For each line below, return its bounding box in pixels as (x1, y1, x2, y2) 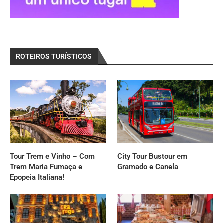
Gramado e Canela (117, 162, 179, 171)
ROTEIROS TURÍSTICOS (16, 52, 92, 60)
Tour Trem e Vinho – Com (10, 151, 95, 161)
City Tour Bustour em (117, 151, 188, 161)
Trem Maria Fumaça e (10, 162, 82, 171)
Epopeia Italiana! (10, 172, 64, 182)
